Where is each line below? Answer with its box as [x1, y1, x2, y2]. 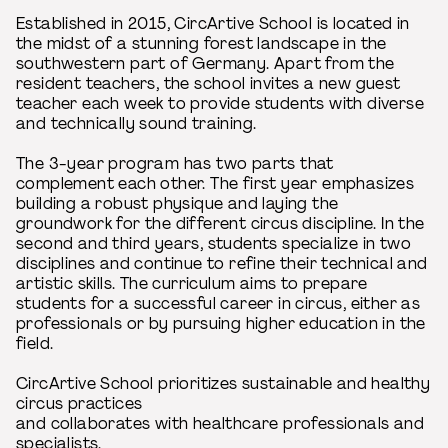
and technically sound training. [16, 113, 257, 134]
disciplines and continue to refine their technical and [16, 253, 428, 274]
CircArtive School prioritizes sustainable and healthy [16, 373, 431, 394]
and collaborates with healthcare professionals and [16, 413, 424, 434]
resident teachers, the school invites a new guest [16, 73, 401, 94]
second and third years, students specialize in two [16, 233, 411, 254]
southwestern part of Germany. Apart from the [16, 53, 395, 74]
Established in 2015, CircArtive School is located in [16, 13, 410, 34]
